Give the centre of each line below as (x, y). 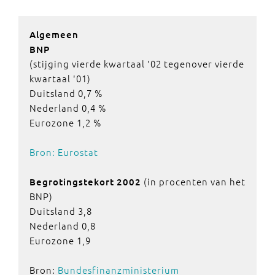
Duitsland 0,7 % (67, 93)
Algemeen (54, 34)
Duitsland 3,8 (61, 211)
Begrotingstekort (72, 182)
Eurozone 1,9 (60, 240)
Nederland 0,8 (63, 226)
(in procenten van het (193, 181)
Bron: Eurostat (64, 152)
